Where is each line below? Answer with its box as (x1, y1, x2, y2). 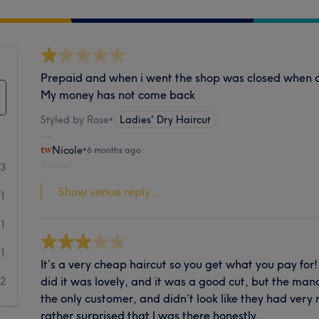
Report (41, 157, 73, 171)
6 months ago (87, 144, 142, 155)
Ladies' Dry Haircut (120, 113, 211, 126)
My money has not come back (41, 87, 196, 102)
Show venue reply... (58, 184, 161, 199)
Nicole (52, 143, 83, 157)
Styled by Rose (41, 113, 110, 126)
